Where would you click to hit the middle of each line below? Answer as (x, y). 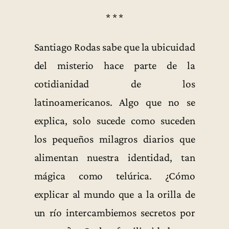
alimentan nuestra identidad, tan (114, 157)
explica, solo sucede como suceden (114, 120)
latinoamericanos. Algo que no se (114, 102)
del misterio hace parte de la (114, 65)
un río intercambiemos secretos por (114, 212)
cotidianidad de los (114, 84)
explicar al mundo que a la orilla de (114, 194)
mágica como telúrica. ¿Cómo (114, 176)
